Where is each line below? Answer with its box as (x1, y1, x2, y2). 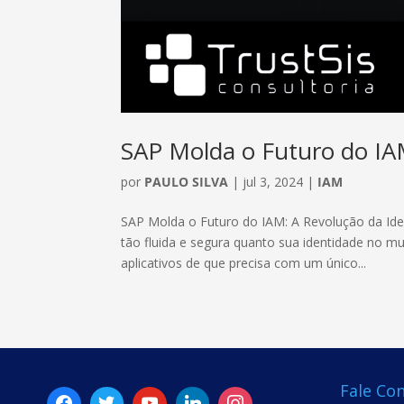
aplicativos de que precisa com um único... (121, 254, 367, 272)
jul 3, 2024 (243, 173, 304, 191)
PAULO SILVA (144, 173, 229, 191)
